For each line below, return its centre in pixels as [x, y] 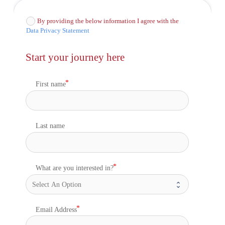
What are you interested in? [74, 168]
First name [50, 84]
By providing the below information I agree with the [108, 21]
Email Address [56, 209]
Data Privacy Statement [58, 31]
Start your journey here [75, 57]
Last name [50, 126]
